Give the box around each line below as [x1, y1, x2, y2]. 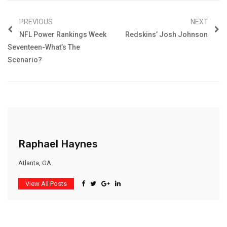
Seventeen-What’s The [8, 43, 80, 51]
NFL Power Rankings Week [18, 30, 106, 39]
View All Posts [25, 179, 67, 187]
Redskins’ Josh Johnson [125, 30, 209, 39]
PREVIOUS [19, 17, 53, 26]
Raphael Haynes [18, 137, 98, 150]
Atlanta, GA [18, 159, 51, 167]
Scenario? [8, 55, 42, 64]
